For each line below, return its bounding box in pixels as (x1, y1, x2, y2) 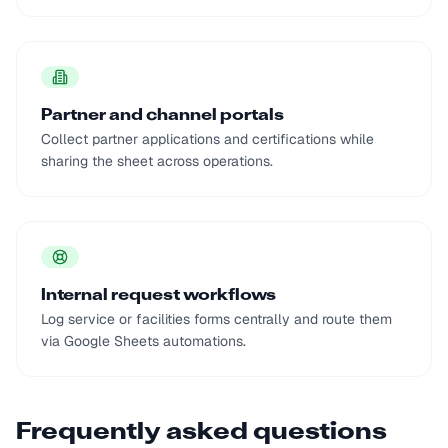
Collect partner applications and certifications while (41, 130, 374, 148)
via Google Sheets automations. (41, 332, 246, 350)
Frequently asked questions (16, 422, 387, 444)
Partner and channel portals (41, 109, 284, 123)
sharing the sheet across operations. (41, 152, 273, 170)
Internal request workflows (41, 289, 276, 303)
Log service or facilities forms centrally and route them (41, 310, 392, 328)
